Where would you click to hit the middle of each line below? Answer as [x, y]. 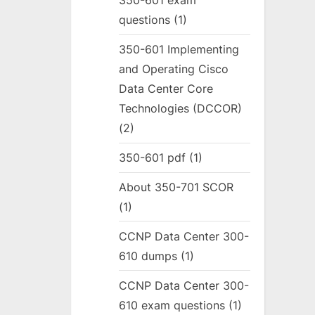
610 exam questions [172, 305]
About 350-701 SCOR [176, 187]
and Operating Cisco [174, 69]
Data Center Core [166, 89]
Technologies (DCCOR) [181, 109]
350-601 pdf [153, 158]
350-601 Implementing [179, 50]
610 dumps [148, 256]
